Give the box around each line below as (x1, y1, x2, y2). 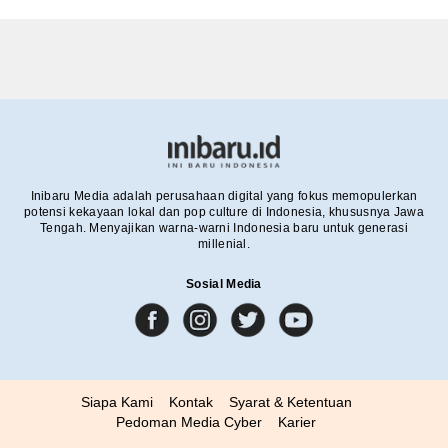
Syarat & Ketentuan (228, 393, 352, 410)
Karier (278, 413, 316, 430)
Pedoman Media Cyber (116, 413, 262, 430)
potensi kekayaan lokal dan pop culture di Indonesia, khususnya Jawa (23, 204, 425, 219)
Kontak (168, 393, 213, 410)
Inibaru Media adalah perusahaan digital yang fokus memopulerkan (30, 188, 418, 203)
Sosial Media (186, 276, 262, 291)
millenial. (198, 236, 250, 251)
